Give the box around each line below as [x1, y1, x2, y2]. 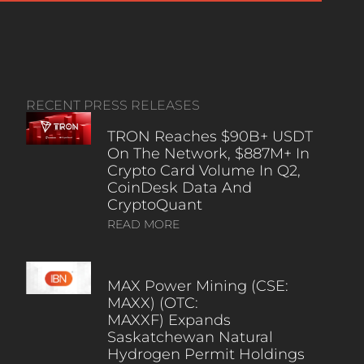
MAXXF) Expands [106, 310, 231, 329]
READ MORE [106, 216, 180, 232]
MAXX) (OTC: [106, 293, 198, 312]
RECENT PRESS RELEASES [25, 97, 200, 113]
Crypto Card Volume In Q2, [106, 161, 301, 180]
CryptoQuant [106, 195, 202, 214]
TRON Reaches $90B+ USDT [106, 127, 313, 145]
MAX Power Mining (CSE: [106, 276, 288, 295]
